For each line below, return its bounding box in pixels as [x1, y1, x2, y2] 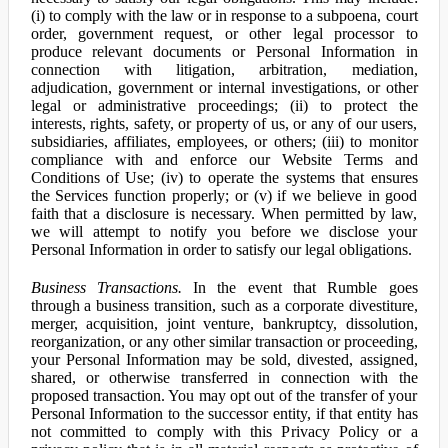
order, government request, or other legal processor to [30, 25, 418, 42]
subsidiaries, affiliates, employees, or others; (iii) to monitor [30, 133, 418, 150]
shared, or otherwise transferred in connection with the [30, 369, 418, 386]
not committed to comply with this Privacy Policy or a [30, 423, 418, 440]
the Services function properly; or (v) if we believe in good [30, 187, 418, 204]
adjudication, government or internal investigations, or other [30, 79, 418, 96]
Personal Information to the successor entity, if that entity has [30, 405, 418, 422]
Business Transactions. [30, 279, 182, 296]
